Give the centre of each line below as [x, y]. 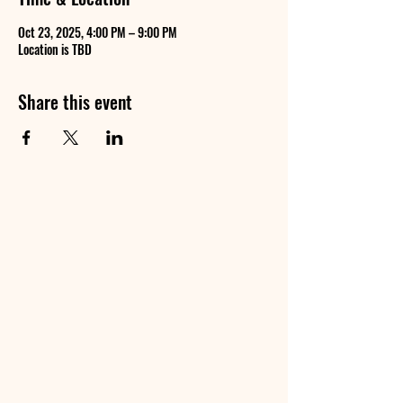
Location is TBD [55, 49]
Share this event [75, 102]
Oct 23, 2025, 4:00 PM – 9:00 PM [98, 32]
